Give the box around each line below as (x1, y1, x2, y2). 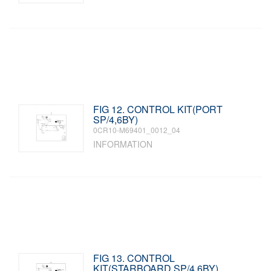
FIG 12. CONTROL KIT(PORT (93, 102, 223, 116)
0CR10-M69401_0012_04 (93, 125, 181, 135)
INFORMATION (93, 138, 153, 150)
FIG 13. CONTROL (93, 251, 175, 265)
